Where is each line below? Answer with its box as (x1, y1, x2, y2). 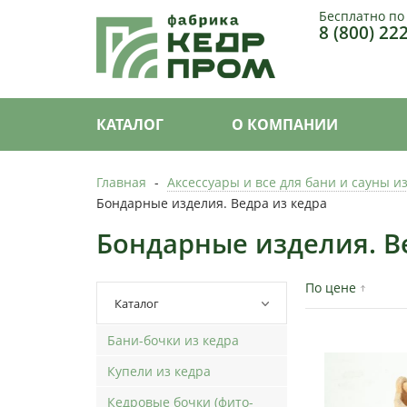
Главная (96, 173, 146, 191)
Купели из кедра (107, 362, 211, 380)
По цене (305, 278, 356, 296)
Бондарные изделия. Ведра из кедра (96, 194, 327, 212)
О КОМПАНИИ (232, 114, 338, 134)
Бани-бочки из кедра (107, 331, 239, 349)
